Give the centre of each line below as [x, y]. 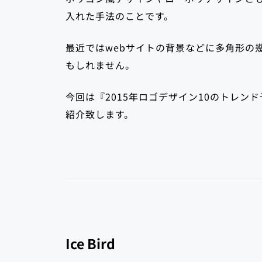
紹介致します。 [100, 114]
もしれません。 [100, 65]
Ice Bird [90, 243]
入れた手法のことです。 [120, 15]
